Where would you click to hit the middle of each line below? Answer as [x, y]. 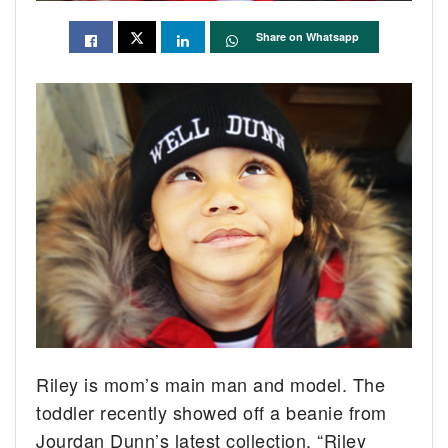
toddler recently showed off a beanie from [211, 412]
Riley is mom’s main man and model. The [211, 384]
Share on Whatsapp [307, 37]
